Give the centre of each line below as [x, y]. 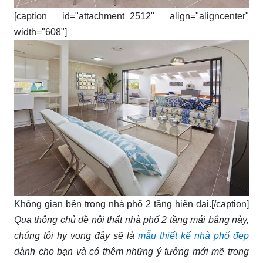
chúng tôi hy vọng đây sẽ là [76, 236]
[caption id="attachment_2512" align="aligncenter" [131, 16]
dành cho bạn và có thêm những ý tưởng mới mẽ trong [131, 252]
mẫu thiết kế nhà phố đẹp [193, 236]
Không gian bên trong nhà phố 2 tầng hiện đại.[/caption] [131, 204]
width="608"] [41, 32]
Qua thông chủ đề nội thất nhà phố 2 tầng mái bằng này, [131, 220]
